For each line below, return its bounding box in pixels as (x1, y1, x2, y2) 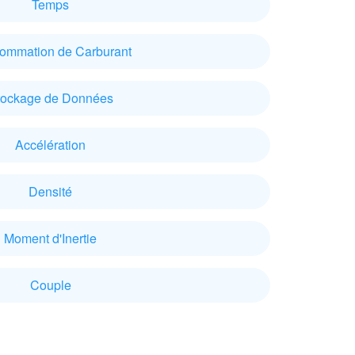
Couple (29, 276, 71, 294)
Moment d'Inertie (4, 229, 97, 247)
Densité (29, 182, 72, 200)
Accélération (15, 136, 86, 154)
